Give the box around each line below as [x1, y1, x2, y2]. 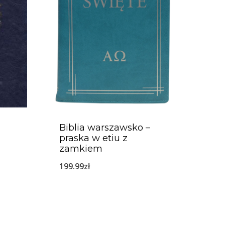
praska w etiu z [59, 133, 128, 144]
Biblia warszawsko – [59, 122, 150, 133]
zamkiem [59, 143, 102, 154]
